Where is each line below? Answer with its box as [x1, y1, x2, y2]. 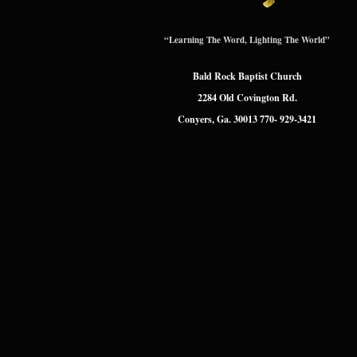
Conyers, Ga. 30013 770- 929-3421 [178, 112, 317, 127]
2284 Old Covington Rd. [197, 91, 297, 105]
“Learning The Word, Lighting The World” [164, 33, 331, 47]
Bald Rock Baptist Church [192, 69, 302, 84]
